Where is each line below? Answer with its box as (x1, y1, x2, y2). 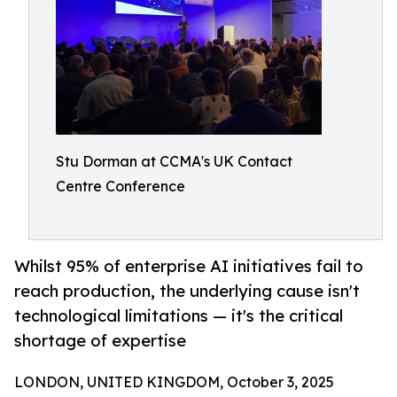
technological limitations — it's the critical (14, 306, 343, 326)
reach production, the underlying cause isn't (14, 281, 360, 301)
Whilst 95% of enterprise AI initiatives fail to (14, 256, 363, 276)
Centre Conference (56, 177, 185, 195)
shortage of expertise (14, 331, 186, 351)
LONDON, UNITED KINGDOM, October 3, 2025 (14, 373, 334, 392)
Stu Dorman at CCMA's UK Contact (56, 152, 292, 170)
